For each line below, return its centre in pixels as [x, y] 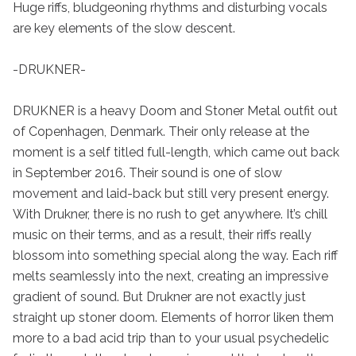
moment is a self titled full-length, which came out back [176, 152]
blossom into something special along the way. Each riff [175, 255]
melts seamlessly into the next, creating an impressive [170, 276]
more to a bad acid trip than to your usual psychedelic [171, 338]
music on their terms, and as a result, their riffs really [162, 235]
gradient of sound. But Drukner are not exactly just [159, 297]
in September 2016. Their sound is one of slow [147, 173]
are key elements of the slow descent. [124, 28]
